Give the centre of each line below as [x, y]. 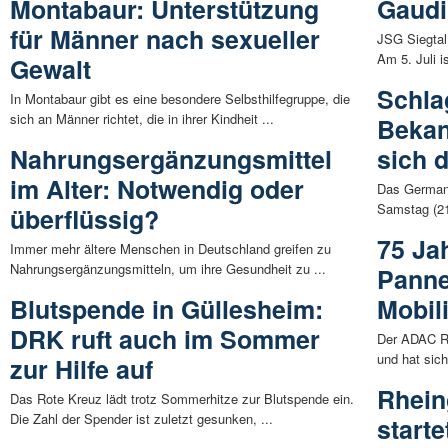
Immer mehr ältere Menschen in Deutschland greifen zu [170, 248]
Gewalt [50, 68]
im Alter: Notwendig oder [157, 188]
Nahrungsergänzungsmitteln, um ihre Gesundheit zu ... [168, 268]
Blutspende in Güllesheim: [166, 308]
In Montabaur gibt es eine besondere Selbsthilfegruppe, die [180, 98]
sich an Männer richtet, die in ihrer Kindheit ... [142, 118]
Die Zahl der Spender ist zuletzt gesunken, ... [141, 418]
